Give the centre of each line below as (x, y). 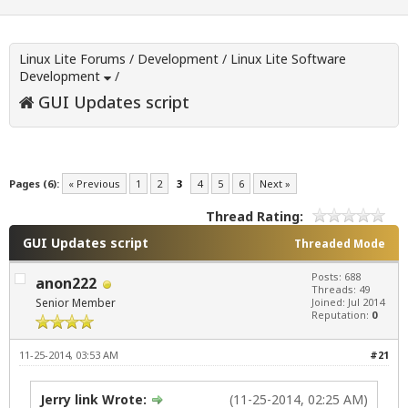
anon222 (66, 284)
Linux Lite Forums (72, 59)
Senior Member (76, 303)
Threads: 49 (341, 290)
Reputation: (342, 315)
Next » (275, 184)
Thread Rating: (255, 217)
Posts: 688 (336, 277)
